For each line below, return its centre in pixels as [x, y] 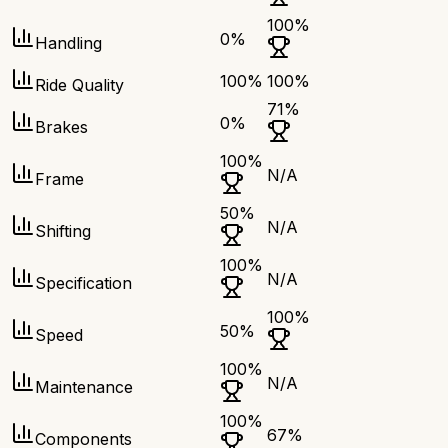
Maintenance [84, 387]
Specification [83, 283]
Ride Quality [79, 85]
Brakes [61, 127]
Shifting [63, 231]
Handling [68, 43]
